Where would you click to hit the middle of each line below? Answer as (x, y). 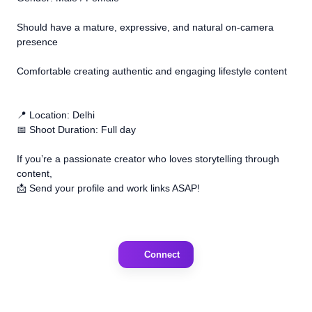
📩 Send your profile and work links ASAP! (108, 188)
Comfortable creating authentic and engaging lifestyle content (152, 71)
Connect (162, 254)
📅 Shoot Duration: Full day (76, 129)
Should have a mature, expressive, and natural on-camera (145, 27)
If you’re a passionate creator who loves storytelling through (148, 158)
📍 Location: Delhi (56, 115)
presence (37, 41)
